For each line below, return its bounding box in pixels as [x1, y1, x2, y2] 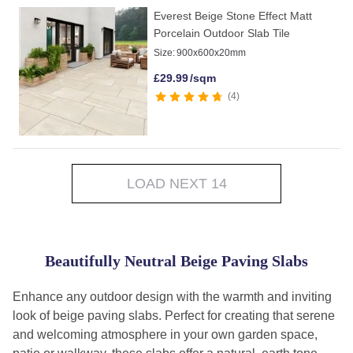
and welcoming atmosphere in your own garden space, [13, 328, 318, 342]
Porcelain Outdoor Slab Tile [154, 27, 291, 40]
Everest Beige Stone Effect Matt [154, 9, 313, 23]
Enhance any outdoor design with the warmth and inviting [13, 290, 332, 304]
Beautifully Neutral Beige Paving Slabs [45, 252, 308, 270]
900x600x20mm [176, 47, 247, 59]
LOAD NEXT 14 [126, 176, 227, 192]
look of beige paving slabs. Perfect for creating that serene [13, 309, 335, 323]
